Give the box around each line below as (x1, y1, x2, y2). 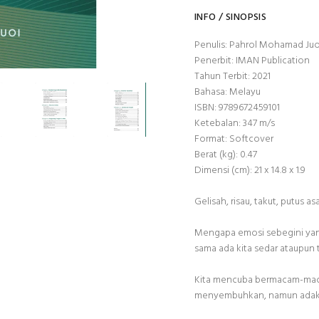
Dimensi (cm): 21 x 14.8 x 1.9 (194, 162, 305, 179)
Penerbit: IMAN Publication (194, 53, 310, 69)
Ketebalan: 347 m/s (194, 115, 275, 132)
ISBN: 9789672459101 (194, 100, 280, 116)
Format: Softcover (194, 131, 273, 147)
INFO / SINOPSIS (194, 9, 267, 26)
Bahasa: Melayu (194, 84, 261, 100)
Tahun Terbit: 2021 (194, 68, 271, 85)
